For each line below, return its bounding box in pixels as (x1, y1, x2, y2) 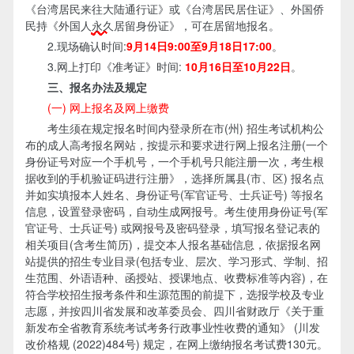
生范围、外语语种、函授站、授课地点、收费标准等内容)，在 (24, 269, 328, 285)
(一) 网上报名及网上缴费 (24, 99, 169, 115)
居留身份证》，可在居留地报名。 (113, 17, 280, 33)
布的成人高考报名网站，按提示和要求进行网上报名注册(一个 (24, 136, 328, 153)
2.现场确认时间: (24, 37, 126, 54)
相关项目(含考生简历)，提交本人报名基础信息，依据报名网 (24, 235, 321, 252)
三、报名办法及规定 (24, 78, 147, 95)
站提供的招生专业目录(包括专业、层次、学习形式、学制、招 (24, 252, 328, 269)
